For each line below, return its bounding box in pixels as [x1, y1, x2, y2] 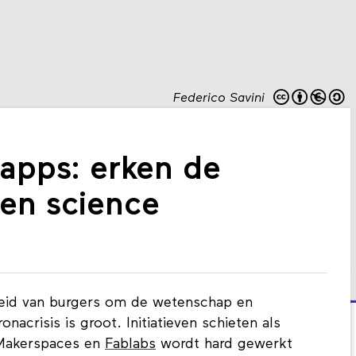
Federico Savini [173, 92, 265, 106]
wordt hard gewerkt [156, 337, 292, 353]
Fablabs [105, 337, 156, 353]
